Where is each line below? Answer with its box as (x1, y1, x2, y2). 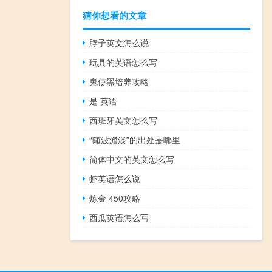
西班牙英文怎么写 (89, 114, 158, 127)
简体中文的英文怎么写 (89, 153, 175, 166)
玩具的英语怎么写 (89, 56, 158, 69)
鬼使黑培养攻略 (89, 75, 149, 88)
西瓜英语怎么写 (89, 211, 149, 224)
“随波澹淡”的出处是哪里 (89, 134, 181, 146)
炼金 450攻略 (89, 192, 141, 205)
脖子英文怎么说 (89, 36, 149, 49)
